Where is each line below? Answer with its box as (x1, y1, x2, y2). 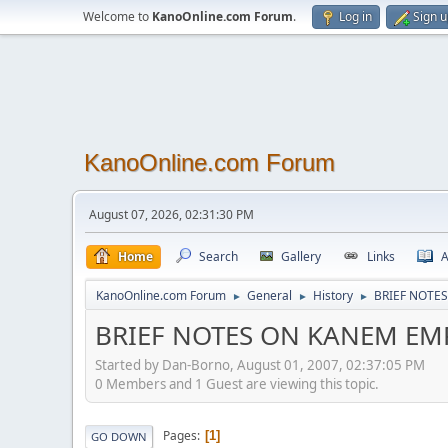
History (313, 287, 353, 304)
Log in (339, 8, 372, 25)
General (247, 287, 292, 304)
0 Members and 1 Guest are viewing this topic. (95, 374, 379, 393)
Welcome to (83, 8, 152, 25)
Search (199, 248, 238, 265)
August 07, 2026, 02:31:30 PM (89, 206, 254, 223)
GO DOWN (91, 428, 147, 444)
